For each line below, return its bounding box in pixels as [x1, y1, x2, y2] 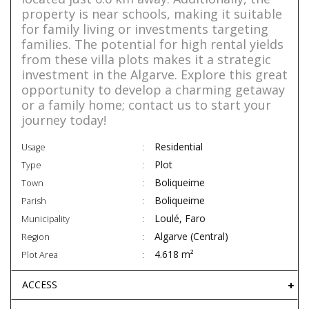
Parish [21, 195, 46, 208]
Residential [154, 140, 203, 154]
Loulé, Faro [154, 212, 206, 226]
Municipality [21, 213, 70, 226]
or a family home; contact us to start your [21, 97, 271, 114]
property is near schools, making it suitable [21, 6, 282, 23]
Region [21, 231, 50, 243]
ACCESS [22, 278, 57, 292]
